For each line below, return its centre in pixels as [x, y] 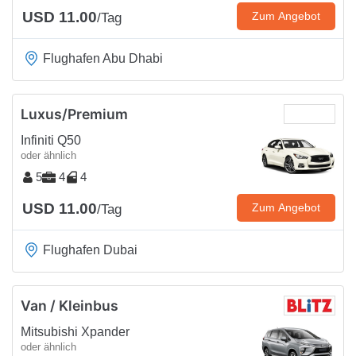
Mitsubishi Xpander [75, 331]
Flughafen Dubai [90, 250]
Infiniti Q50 [51, 140]
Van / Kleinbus [70, 305]
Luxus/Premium [74, 114]
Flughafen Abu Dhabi [103, 58]
